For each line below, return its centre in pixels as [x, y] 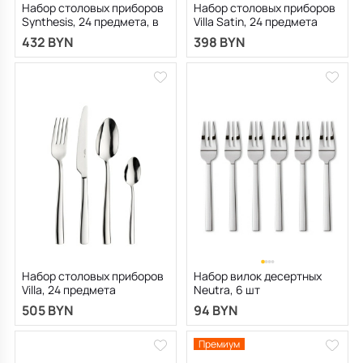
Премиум [219, 344]
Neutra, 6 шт [227, 289]
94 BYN [216, 310]
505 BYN [47, 310]
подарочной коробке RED [89, 35]
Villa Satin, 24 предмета [256, 21]
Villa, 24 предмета [69, 289]
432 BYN [47, 42]
